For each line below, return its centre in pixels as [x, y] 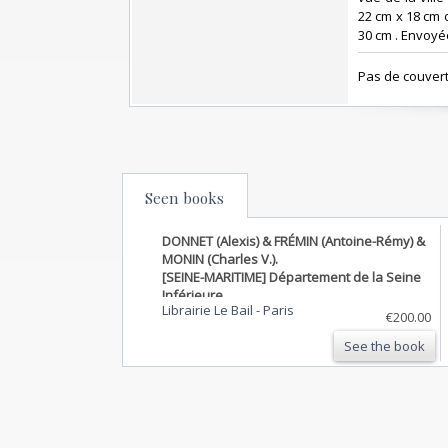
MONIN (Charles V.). [220, 258]
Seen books [184, 197]
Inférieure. [194, 294]
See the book [384, 345]
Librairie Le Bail [209, 309]
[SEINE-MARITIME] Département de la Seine [291, 276]
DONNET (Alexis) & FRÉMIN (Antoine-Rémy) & [293, 240]
